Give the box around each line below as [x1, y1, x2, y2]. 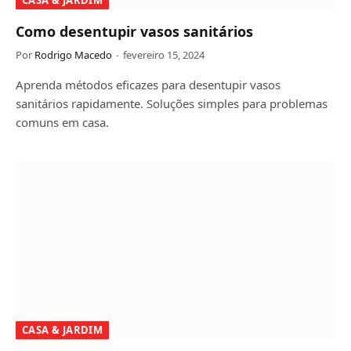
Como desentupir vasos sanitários [16, 21, 253, 41]
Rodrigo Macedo [34, 47, 112, 62]
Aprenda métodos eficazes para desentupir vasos [16, 76, 280, 92]
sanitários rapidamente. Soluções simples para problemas [16, 95, 327, 111]
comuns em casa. [16, 114, 109, 130]
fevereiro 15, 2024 [123, 47, 204, 62]
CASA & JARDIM [22, 323, 103, 337]
